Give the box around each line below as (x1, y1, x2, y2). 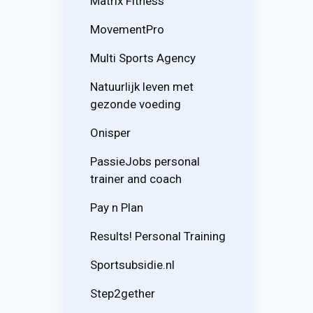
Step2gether (90, 286, 155, 300)
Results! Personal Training (90, 228, 226, 243)
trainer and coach (90, 171, 182, 186)
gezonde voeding (90, 96, 181, 111)
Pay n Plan (90, 200, 143, 214)
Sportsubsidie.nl (90, 257, 175, 272)
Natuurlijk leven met (90, 79, 194, 94)
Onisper (90, 125, 131, 140)
